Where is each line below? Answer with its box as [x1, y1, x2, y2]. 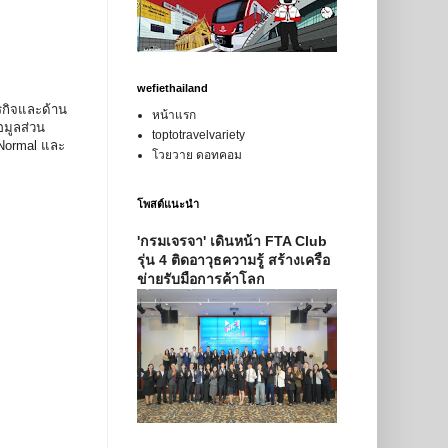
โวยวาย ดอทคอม [151, 148, 242, 163]
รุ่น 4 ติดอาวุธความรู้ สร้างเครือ [136, 252, 330, 269]
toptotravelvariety [151, 128, 245, 143]
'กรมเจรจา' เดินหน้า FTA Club [136, 233, 327, 250]
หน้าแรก [151, 108, 196, 123]
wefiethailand [136, 82, 208, 95]
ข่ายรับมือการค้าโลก [136, 271, 265, 288]
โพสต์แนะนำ [136, 198, 199, 211]
